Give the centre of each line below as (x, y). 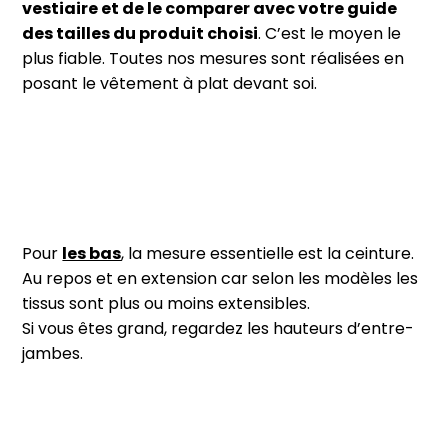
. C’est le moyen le (330, 33)
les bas (92, 253)
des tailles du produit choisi (140, 33)
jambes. (53, 353)
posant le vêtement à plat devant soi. (170, 83)
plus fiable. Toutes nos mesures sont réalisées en (213, 58)
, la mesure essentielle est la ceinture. (268, 253)
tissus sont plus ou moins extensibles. (166, 303)
